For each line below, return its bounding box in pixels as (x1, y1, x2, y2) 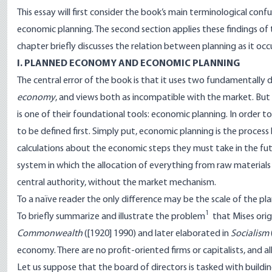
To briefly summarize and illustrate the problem (17, 212, 205, 222)
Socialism (231, 229, 269, 239)
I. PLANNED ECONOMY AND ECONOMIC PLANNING (17, 59, 240, 69)
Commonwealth (17, 229, 83, 239)
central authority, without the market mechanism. (17, 178, 216, 188)
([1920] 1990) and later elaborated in (83, 229, 231, 239)
